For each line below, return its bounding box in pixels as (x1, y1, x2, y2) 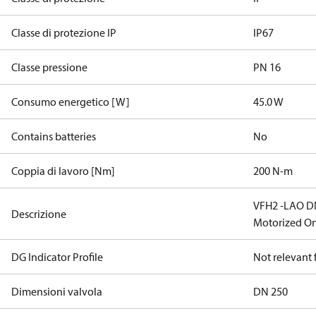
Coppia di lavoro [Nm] (11, 164, 115, 178)
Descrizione (11, 207, 66, 221)
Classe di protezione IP (11, 25, 116, 39)
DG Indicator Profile (11, 250, 103, 264)
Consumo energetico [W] (11, 95, 130, 109)
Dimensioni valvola (11, 284, 102, 298)
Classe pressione (11, 60, 87, 74)
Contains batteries (11, 129, 96, 143)
